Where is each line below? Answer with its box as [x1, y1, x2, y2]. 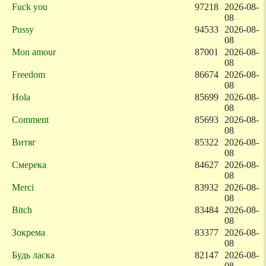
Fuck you [12, 2, 47, 12]
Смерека [12, 160, 46, 170]
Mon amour [12, 47, 56, 57]
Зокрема [12, 227, 45, 237]
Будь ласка [12, 250, 55, 260]
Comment [12, 115, 49, 125]
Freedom [12, 69, 45, 80]
